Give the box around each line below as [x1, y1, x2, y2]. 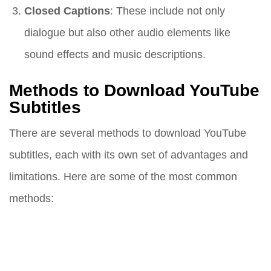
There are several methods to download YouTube [9, 126, 246, 140]
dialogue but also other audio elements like [24, 26, 230, 39]
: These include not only [110, 4, 225, 18]
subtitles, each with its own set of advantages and [9, 148, 248, 162]
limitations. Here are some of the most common [9, 170, 237, 183]
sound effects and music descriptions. [24, 48, 206, 61]
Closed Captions [24, 4, 110, 18]
